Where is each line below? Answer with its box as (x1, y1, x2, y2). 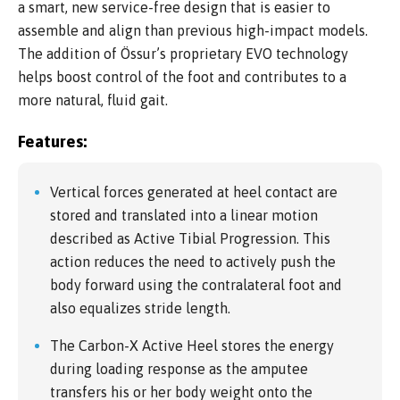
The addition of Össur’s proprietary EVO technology (18, 46, 348, 62)
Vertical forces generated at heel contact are (50, 183, 337, 200)
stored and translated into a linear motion (50, 206, 318, 223)
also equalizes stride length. (50, 299, 230, 316)
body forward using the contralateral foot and (50, 276, 342, 293)
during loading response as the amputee (50, 360, 308, 377)
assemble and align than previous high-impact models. (18, 22, 368, 39)
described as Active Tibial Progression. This (50, 229, 330, 246)
